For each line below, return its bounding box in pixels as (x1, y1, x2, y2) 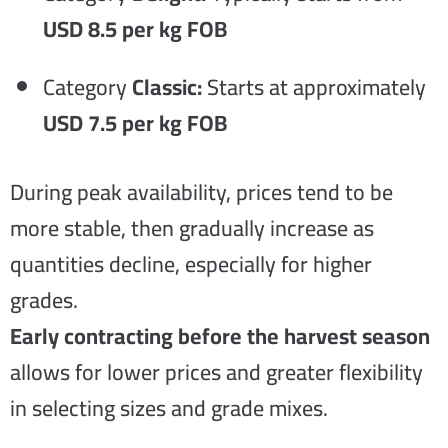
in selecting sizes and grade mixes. (10, 387, 328, 429)
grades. (10, 279, 78, 321)
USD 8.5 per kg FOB (43, 8, 227, 50)
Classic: (132, 66, 202, 108)
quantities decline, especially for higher (10, 243, 372, 285)
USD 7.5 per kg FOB (43, 102, 227, 144)
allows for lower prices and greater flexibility (10, 351, 423, 393)
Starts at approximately (202, 66, 426, 108)
